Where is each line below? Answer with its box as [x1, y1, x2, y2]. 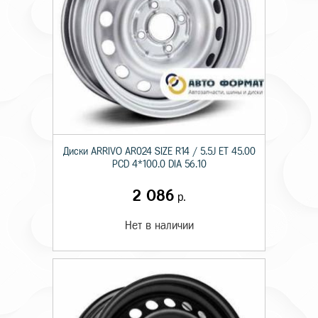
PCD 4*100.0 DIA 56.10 [111, 159, 207, 170]
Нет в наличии [124, 219, 194, 231]
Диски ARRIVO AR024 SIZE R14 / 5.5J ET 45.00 [62, 146, 256, 157]
